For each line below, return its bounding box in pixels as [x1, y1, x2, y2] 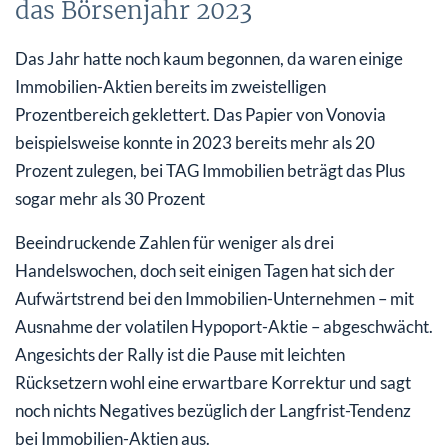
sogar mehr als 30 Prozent [15, 188, 205, 210]
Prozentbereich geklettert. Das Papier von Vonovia [15, 104, 386, 126]
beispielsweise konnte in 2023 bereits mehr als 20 [15, 132, 375, 154]
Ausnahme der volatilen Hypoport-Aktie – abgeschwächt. [15, 316, 433, 338]
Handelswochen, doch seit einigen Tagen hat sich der [15, 260, 395, 282]
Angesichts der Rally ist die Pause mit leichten [15, 344, 345, 366]
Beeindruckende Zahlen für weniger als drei [15, 232, 334, 254]
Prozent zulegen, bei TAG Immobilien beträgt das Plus [15, 160, 405, 182]
